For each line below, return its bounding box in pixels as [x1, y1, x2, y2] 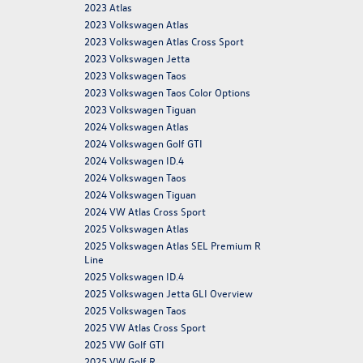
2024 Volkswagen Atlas [83, 119, 189, 133]
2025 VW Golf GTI [83, 337, 164, 351]
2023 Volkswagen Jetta [83, 51, 190, 65]
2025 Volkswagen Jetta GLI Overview [83, 286, 255, 300]
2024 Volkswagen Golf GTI [83, 136, 203, 150]
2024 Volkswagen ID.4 [83, 153, 184, 167]
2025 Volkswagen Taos [83, 303, 186, 317]
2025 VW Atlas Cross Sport [83, 320, 206, 334]
